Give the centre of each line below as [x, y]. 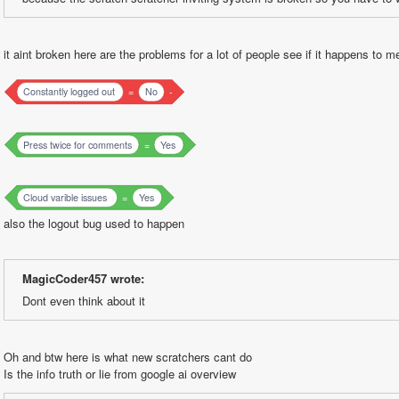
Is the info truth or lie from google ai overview [120, 374]
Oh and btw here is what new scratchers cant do [128, 357]
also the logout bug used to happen [94, 224]
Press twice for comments [78, 144]
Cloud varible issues [65, 198]
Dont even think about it [84, 301]
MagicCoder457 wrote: [83, 279]
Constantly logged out [69, 92]
